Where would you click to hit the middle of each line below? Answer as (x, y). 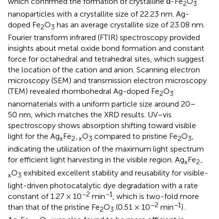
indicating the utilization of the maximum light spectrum (106, 149)
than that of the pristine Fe (54, 207)
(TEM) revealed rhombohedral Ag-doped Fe (84, 91)
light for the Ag (34, 136)
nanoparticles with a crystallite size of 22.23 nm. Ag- (99, 14)
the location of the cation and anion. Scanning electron (104, 70)
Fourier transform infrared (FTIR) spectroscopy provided (104, 38)
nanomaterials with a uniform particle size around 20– (102, 104)
